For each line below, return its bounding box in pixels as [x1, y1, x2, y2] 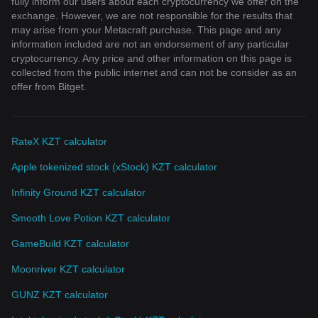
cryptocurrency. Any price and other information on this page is [11, 52, 292, 64]
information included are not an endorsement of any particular [11, 38, 289, 50]
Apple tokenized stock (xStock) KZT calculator [11, 160, 217, 172]
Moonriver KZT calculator [11, 263, 125, 275]
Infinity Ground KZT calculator [11, 186, 146, 198]
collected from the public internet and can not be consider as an [11, 66, 297, 78]
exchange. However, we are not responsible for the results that [11, 9, 292, 21]
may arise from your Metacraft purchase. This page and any [11, 23, 281, 35]
